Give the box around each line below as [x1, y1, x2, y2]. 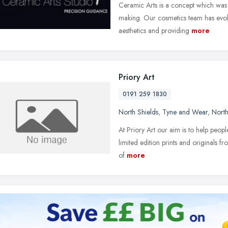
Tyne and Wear [162, 107, 208, 117]
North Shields [119, 107, 158, 117]
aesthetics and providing [119, 25, 189, 36]
